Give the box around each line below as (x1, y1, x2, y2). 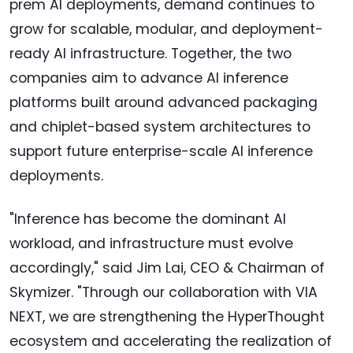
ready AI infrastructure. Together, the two (9, 44, 292, 64)
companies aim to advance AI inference (9, 69, 288, 88)
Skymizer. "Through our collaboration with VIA (9, 283, 318, 303)
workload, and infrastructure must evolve (9, 234, 293, 254)
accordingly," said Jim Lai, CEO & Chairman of (9, 258, 325, 278)
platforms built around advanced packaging (9, 93, 318, 113)
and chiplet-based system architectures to (9, 117, 310, 137)
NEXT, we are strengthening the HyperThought (9, 307, 325, 327)
